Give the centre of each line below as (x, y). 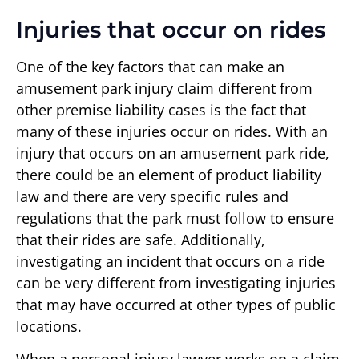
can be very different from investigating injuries (176, 282)
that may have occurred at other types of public (176, 304)
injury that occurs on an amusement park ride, (173, 153)
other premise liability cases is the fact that (161, 109)
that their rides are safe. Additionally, (141, 239)
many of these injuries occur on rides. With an (172, 131)
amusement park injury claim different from (164, 88)
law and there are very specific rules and (152, 196)
